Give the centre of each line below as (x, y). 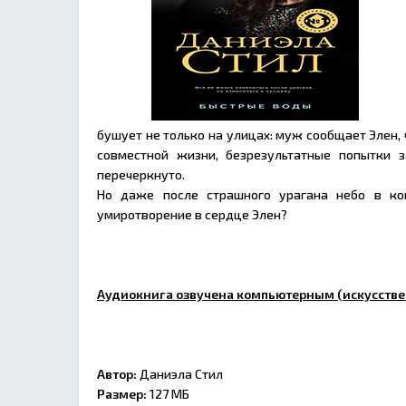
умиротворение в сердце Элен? (192, 214)
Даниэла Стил (183, 374)
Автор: (117, 374)
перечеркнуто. (141, 174)
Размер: (123, 394)
